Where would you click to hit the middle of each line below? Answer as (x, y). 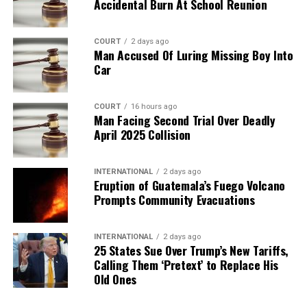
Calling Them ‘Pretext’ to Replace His (186, 264)
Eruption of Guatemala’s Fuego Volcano (189, 185)
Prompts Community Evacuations (174, 199)
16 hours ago (153, 106)
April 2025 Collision (142, 134)
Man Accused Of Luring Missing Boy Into (193, 54)
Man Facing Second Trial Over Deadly (184, 120)
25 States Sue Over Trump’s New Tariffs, (191, 250)
